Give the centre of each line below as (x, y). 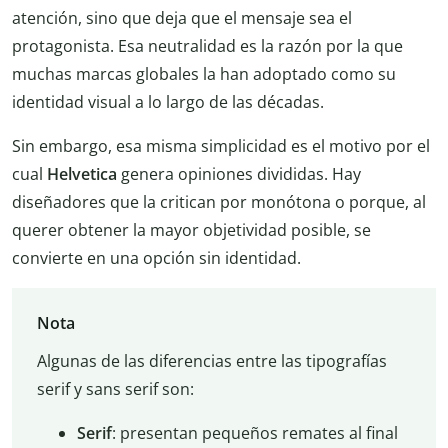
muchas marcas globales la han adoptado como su (204, 74)
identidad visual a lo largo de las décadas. (168, 102)
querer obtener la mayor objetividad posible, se (191, 230)
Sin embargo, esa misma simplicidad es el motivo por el (221, 146)
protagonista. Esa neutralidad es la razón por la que (207, 46)
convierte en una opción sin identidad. (156, 258)
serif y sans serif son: (115, 388)
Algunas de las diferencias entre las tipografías (211, 360)
